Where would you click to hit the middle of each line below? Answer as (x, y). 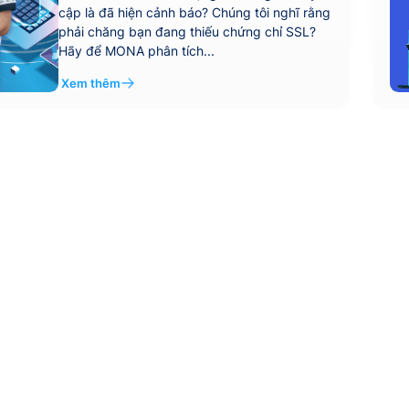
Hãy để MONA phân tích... (136, 50)
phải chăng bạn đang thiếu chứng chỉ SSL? (187, 31)
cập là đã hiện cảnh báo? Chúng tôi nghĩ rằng (194, 12)
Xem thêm (91, 83)
